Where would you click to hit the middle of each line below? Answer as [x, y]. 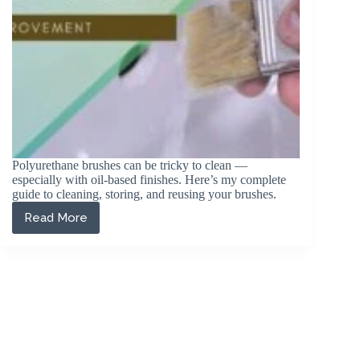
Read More [56, 218]
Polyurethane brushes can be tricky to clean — [130, 166]
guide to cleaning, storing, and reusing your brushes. [144, 194]
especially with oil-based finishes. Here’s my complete [149, 180]
